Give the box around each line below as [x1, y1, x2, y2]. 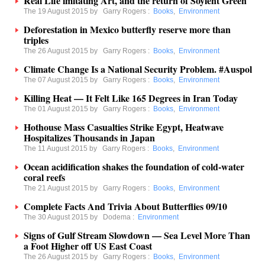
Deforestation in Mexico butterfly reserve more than [24, 22, 231, 36]
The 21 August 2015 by [24, 184, 103, 192]
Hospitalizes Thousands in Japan [24, 131, 155, 144]
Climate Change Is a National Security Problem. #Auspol [24, 62, 252, 76]
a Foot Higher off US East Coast [24, 239, 152, 253]
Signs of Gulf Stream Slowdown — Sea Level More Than [24, 228, 250, 242]
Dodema [103, 213, 131, 221]
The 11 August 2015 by [24, 144, 102, 153]
